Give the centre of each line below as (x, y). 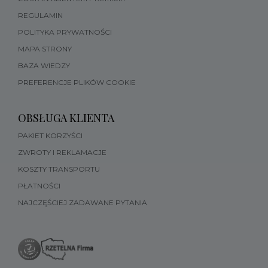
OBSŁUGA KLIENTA (66, 118)
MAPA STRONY (45, 49)
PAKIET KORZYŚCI (50, 136)
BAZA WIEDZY (44, 66)
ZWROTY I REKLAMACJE (62, 153)
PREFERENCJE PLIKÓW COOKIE (77, 83)
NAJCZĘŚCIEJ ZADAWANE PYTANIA (83, 203)
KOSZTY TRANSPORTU (59, 169)
